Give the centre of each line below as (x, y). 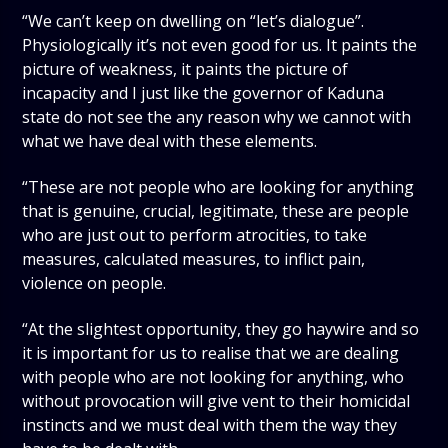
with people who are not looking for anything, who (213, 377)
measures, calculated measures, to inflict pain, (194, 258)
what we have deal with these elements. (170, 140)
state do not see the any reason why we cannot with (217, 116)
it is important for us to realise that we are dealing (211, 353)
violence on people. (94, 282)
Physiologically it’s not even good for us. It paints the (220, 44)
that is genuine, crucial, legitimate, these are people (216, 210)
